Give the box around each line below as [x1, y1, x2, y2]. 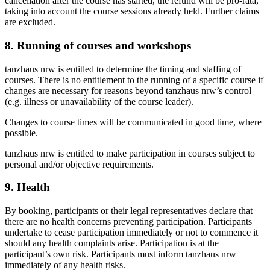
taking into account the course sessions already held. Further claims [5, 6, 259, 17]
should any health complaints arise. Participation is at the [5, 237, 219, 248]
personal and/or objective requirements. [5, 159, 154, 169]
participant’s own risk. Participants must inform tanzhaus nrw [5, 248, 236, 259]
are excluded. [5, 17, 55, 28]
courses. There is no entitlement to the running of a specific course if [5, 74, 263, 85]
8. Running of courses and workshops [5, 39, 191, 52]
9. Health [5, 181, 50, 194]
